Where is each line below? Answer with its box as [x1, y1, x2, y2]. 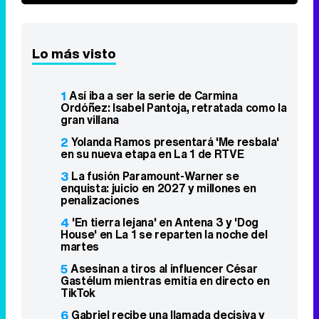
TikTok [61, 284, 96, 302]
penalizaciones [61, 192, 140, 209]
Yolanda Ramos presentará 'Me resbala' [71, 133, 280, 151]
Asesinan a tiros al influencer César [70, 260, 258, 278]
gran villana [61, 111, 120, 129]
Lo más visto [32, 43, 116, 64]
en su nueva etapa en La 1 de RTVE [61, 145, 244, 163]
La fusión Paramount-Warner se [71, 167, 239, 185]
